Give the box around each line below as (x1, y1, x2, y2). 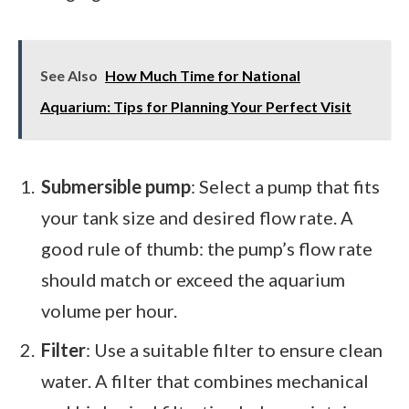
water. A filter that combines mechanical (41, 369, 369, 392)
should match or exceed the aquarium (41, 267, 345, 290)
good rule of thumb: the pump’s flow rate (41, 236, 372, 259)
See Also (40, 66, 98, 84)
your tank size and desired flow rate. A (41, 205, 353, 228)
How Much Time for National (105, 66, 300, 84)
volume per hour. (41, 299, 177, 321)
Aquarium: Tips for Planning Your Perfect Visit (40, 97, 351, 115)
